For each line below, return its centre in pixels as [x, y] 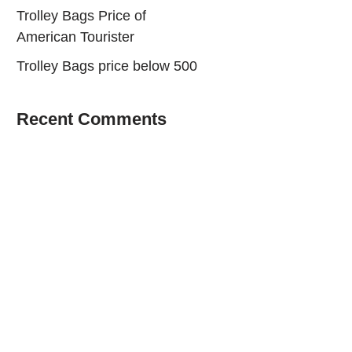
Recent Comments [92, 119]
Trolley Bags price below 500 [107, 66]
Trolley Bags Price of [81, 15]
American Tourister [75, 37]
